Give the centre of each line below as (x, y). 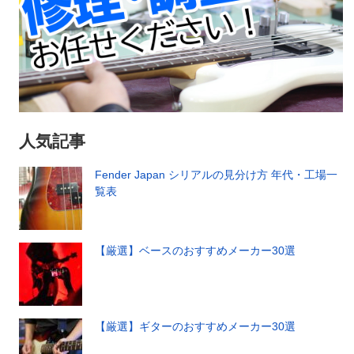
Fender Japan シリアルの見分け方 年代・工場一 (217, 175)
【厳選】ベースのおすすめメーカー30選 (196, 251)
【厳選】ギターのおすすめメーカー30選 (196, 327)
